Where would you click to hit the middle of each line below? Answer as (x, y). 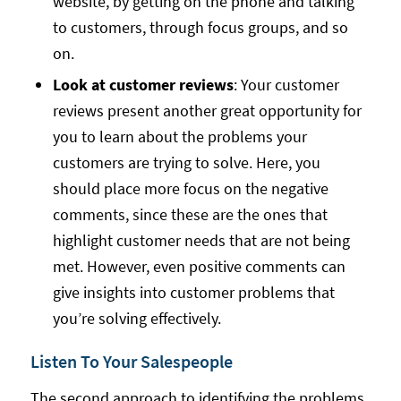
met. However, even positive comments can (199, 267)
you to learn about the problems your (179, 137)
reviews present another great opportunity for (207, 111)
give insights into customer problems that (193, 293)
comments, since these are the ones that (190, 215)
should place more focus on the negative (190, 189)
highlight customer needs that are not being (201, 241)
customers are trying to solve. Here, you (186, 163)
